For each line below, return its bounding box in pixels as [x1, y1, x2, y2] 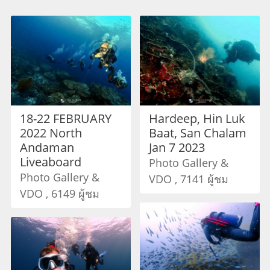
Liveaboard [19, 154, 81, 171]
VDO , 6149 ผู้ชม [19, 186, 99, 201]
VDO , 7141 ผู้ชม [148, 172, 228, 187]
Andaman [19, 139, 74, 156]
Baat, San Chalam [148, 125, 246, 142]
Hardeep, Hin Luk [148, 110, 245, 127]
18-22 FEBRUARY [19, 110, 111, 127]
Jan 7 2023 [148, 139, 205, 156]
